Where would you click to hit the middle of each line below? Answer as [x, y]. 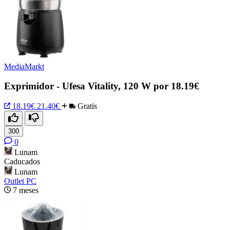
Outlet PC [20, 181]
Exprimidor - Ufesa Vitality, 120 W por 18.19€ [102, 86]
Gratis [86, 106]
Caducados [22, 162]
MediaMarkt [24, 66]
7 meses [26, 190]
